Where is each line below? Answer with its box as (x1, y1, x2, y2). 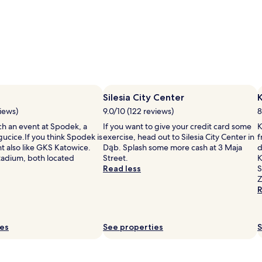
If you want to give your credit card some (103, 120, 251, 132)
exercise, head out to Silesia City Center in (103, 131, 254, 142)
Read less (103, 163, 141, 174)
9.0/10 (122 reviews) (103, 105, 174, 116)
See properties (103, 221, 163, 232)
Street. (103, 152, 128, 163)
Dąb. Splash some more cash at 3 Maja (103, 142, 242, 153)
